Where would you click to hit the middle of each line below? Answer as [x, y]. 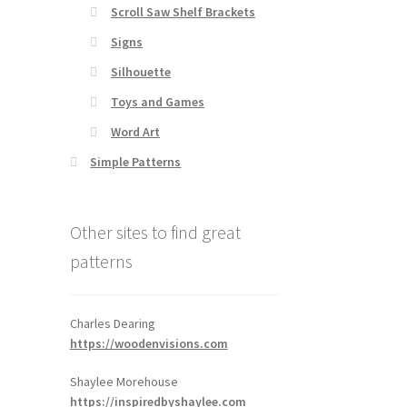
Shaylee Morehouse [125, 381]
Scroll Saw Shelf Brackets [183, 12]
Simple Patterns [136, 162]
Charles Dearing [122, 323]
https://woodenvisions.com [149, 343]
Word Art [135, 132]
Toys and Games [157, 102]
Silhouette [140, 72]
